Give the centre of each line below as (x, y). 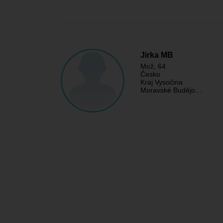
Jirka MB (157, 55)
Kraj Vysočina (162, 82)
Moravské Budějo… (171, 90)
